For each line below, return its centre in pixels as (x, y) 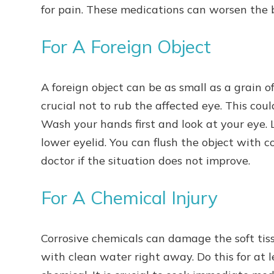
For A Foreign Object (126, 46)
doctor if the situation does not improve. (147, 161)
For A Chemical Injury (130, 197)
